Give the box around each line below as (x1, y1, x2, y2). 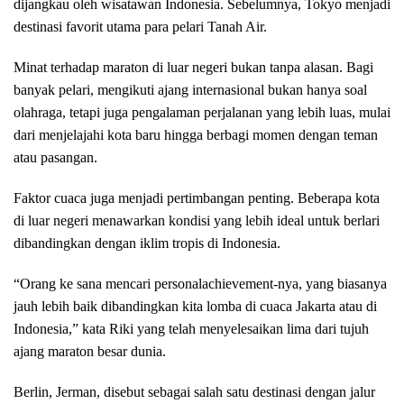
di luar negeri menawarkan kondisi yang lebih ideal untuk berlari (14, 212, 380, 228)
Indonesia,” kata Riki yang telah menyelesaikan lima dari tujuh (14, 320, 369, 336)
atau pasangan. (14, 149, 97, 165)
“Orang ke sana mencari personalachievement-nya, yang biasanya (14, 275, 387, 291)
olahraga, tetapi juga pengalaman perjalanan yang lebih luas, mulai (14, 104, 390, 120)
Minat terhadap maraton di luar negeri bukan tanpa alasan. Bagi (14, 59, 373, 75)
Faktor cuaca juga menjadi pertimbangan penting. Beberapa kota (14, 189, 380, 206)
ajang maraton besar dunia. (14, 343, 166, 359)
